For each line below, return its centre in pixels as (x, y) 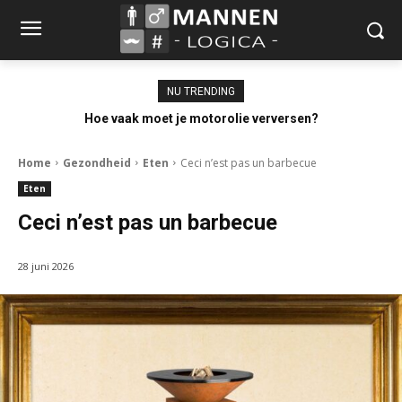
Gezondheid (97, 162)
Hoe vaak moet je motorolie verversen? (201, 118)
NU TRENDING (201, 91)
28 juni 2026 (46, 266)
